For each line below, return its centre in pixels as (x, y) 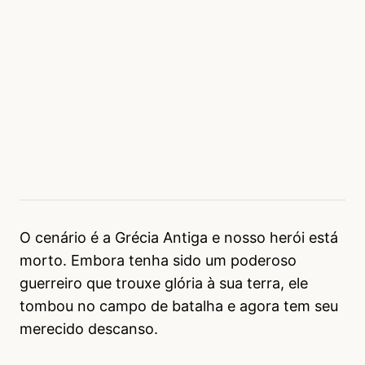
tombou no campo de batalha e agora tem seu (179, 306)
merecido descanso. (89, 329)
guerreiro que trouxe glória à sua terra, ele (164, 284)
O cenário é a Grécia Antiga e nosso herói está (179, 238)
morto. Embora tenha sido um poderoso (158, 261)
